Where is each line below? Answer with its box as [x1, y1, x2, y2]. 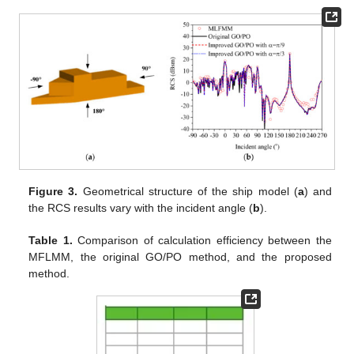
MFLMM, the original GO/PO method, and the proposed [28, 250, 332, 263]
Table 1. [28, 233, 73, 247]
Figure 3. [28, 184, 78, 198]
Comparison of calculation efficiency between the [72, 233, 332, 247]
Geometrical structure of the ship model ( [77, 184, 298, 198]
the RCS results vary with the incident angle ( [28, 201, 254, 214]
